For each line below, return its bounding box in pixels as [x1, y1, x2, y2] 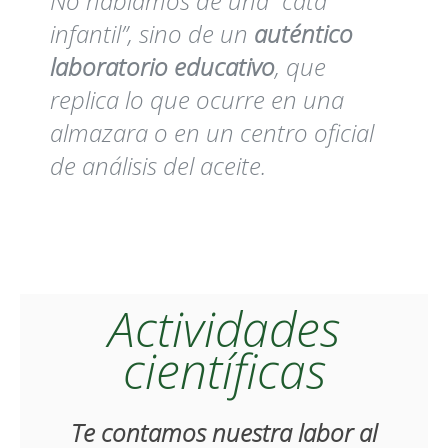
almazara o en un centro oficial [50, 115, 374, 149]
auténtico [254, 16, 353, 50]
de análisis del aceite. [50, 148, 266, 182]
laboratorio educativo [50, 49, 275, 83]
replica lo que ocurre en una [50, 82, 344, 116]
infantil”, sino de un [50, 16, 254, 50]
